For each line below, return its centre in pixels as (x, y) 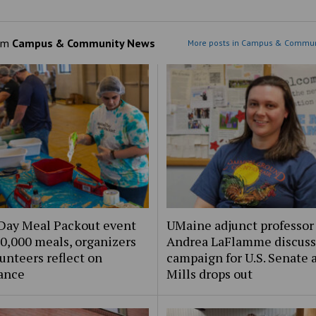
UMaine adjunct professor (240, 225)
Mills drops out (209, 274)
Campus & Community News (83, 43)
